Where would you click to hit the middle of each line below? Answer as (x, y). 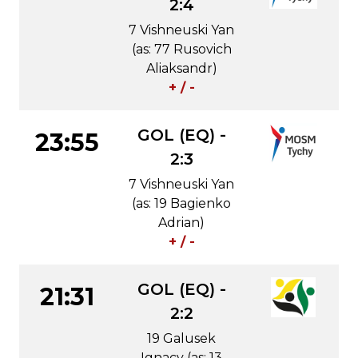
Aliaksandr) (181, 68)
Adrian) (181, 223)
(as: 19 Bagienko (181, 203)
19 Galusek (181, 338)
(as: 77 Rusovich (181, 49)
